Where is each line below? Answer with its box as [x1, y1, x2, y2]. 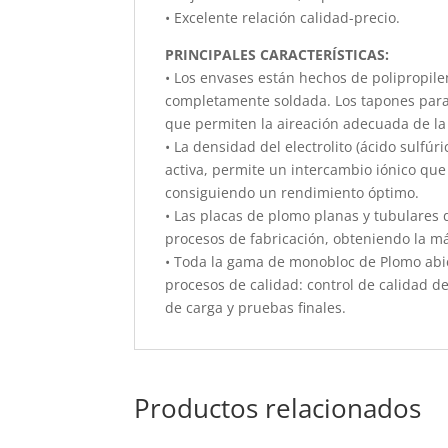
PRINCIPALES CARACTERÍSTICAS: [165, 44, 390, 64]
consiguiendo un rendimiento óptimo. [165, 182, 420, 202]
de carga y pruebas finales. [165, 297, 347, 317]
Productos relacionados [134, 389, 422, 426]
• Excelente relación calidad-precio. [165, 7, 401, 27]
